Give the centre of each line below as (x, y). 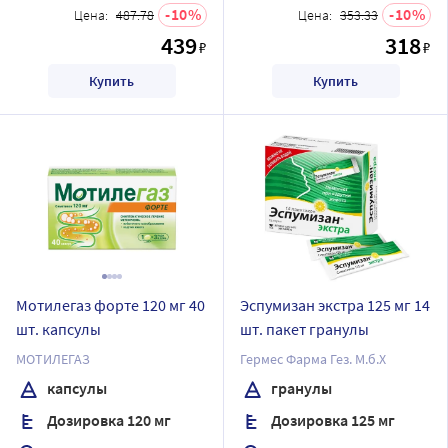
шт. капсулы (58, 329)
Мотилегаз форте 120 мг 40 (110, 305)
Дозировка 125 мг (331, 419)
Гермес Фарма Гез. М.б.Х (313, 359)
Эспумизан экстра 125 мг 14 (335, 305)
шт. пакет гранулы (304, 329)
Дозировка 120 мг (107, 419)
